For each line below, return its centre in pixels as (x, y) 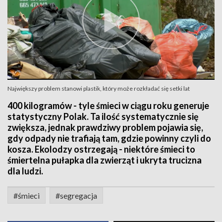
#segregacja (76, 195)
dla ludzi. (25, 171)
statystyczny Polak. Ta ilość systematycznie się (103, 116)
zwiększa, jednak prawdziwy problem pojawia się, (105, 127)
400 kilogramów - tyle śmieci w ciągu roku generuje (108, 106)
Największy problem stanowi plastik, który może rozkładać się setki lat (99, 88)
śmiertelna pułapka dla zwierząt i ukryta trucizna (105, 160)
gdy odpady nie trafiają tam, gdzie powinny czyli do (109, 138)
